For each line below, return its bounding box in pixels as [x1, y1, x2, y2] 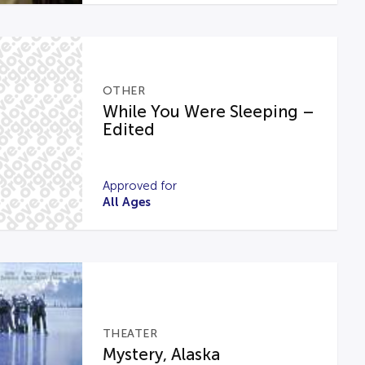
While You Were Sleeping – [102, 103, 314, 121]
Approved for [102, 179, 177, 192]
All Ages [102, 195, 151, 209]
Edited [102, 121, 155, 139]
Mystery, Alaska [102, 345, 220, 363]
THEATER [102, 327, 158, 340]
